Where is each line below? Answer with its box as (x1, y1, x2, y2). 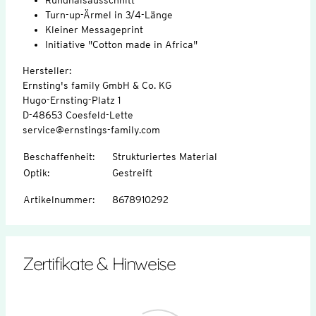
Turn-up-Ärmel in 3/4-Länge (45, 8, 173, 20)
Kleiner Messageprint (45, 23, 143, 35)
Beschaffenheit (23, 150, 92, 162)
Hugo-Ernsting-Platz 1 (23, 94, 123, 106)
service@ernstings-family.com (23, 123, 160, 135)
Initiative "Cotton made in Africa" (45, 38, 197, 50)
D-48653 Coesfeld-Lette (23, 109, 133, 121)
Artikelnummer (23, 193, 92, 205)
